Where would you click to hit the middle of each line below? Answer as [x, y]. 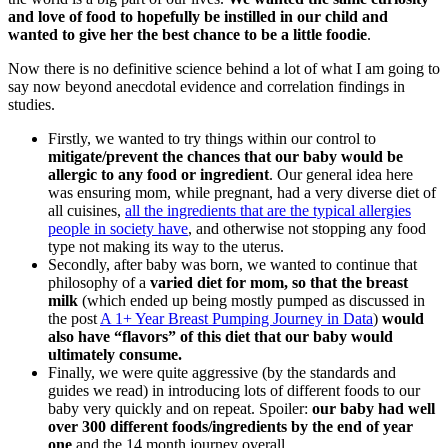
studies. [31, 104]
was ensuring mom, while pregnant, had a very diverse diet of [242, 192]
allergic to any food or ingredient [158, 174]
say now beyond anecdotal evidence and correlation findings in [206, 86]
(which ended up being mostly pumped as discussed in [251, 300]
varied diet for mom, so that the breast [279, 282]
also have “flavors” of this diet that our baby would [220, 336]
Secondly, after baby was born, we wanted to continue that [232, 264]
